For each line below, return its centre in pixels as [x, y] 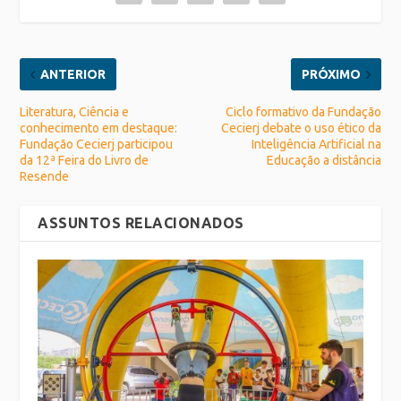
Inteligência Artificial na [316, 145]
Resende [45, 177]
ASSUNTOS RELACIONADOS [141, 223]
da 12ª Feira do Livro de [85, 161]
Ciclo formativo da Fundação [303, 112]
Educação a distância [324, 161]
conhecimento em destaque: [99, 128]
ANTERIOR [73, 75]
